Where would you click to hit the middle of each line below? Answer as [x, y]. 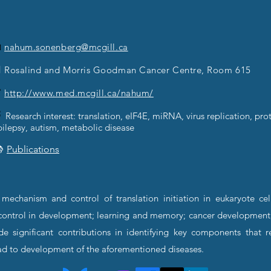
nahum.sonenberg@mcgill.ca [66, 47]
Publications [33, 149]
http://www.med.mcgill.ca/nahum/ [79, 93]
